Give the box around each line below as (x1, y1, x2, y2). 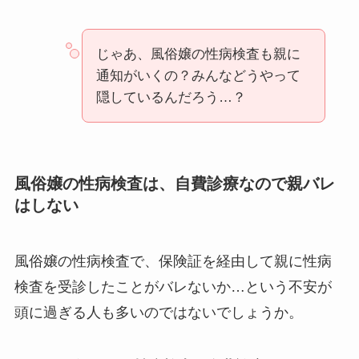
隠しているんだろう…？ (95, 89, 246, 105)
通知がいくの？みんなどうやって (95, 67, 301, 83)
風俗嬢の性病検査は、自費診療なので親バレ (14, 175, 335, 193)
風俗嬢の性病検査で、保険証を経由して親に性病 (14, 252, 332, 269)
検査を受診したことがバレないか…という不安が (14, 278, 332, 295)
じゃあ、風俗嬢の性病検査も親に (95, 46, 301, 62)
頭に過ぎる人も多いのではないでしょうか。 (14, 304, 303, 321)
